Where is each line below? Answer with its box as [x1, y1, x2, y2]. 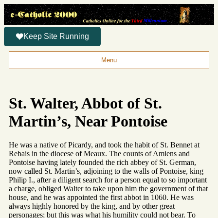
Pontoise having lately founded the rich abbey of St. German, [9, 158, 196, 166]
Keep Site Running [23, 32, 89, 41]
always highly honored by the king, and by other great [9, 201, 175, 210]
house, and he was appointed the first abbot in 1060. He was [9, 193, 194, 201]
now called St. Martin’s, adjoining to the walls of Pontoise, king [9, 166, 203, 175]
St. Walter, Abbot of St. [9, 94, 162, 112]
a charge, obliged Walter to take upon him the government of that [9, 184, 208, 193]
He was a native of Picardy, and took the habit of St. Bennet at [9, 140, 200, 149]
